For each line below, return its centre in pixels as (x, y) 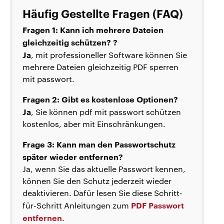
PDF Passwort (157, 205)
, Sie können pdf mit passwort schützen (106, 111)
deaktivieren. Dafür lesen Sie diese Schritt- (102, 192)
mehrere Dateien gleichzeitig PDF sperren (100, 66)
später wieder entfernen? (73, 156)
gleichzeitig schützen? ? (70, 42)
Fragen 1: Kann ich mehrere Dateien (93, 29)
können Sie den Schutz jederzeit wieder (97, 180)
